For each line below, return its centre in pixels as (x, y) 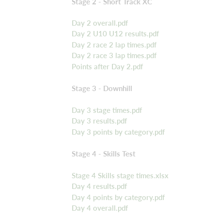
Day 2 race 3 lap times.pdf (114, 55)
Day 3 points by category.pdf (118, 132)
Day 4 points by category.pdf (118, 197)
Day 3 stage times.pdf (107, 110)
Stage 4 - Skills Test (104, 153)
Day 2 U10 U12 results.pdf (115, 34)
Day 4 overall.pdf (100, 208)
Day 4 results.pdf (99, 186)
